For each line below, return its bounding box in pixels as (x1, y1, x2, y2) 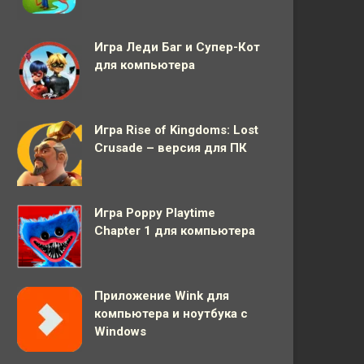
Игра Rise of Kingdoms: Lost (94, 123, 258, 137)
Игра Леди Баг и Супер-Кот (94, 40, 260, 54)
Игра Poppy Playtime (94, 206, 215, 220)
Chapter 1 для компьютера (94, 223, 255, 238)
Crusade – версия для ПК (94, 141, 247, 155)
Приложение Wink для (94, 288, 229, 303)
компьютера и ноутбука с (94, 306, 248, 321)
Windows (94, 324, 146, 339)
